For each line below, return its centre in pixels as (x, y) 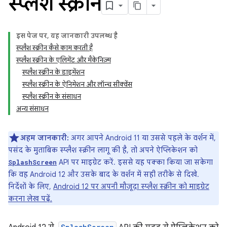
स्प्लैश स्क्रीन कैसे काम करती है (54, 48)
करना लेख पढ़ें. (30, 199)
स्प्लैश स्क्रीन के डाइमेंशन (53, 72)
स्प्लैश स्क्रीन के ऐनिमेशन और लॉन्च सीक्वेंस (77, 84)
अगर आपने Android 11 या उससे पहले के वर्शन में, (142, 138)
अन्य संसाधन (32, 109)
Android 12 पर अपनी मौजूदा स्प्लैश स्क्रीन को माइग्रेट (131, 186)
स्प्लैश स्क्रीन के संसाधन (52, 97)
